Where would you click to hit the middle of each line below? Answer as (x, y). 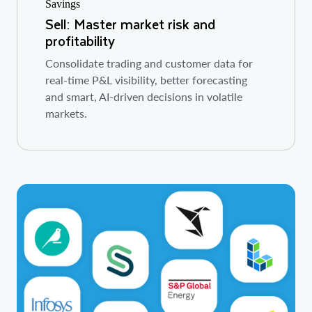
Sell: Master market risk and (130, 24)
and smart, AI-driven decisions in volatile (144, 97)
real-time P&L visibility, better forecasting (146, 80)
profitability (80, 41)
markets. (66, 114)
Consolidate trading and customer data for (149, 63)
